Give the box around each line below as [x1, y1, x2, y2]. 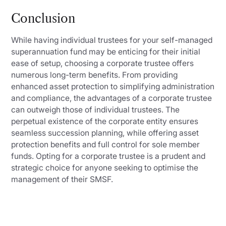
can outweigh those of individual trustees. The [11, 105, 180, 115]
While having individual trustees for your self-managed [11, 35, 213, 45]
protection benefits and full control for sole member [11, 140, 200, 150]
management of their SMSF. [11, 175, 114, 185]
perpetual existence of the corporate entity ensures [11, 117, 199, 127]
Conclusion [11, 11, 76, 26]
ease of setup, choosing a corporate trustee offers [11, 59, 194, 69]
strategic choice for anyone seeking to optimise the [11, 163, 199, 173]
